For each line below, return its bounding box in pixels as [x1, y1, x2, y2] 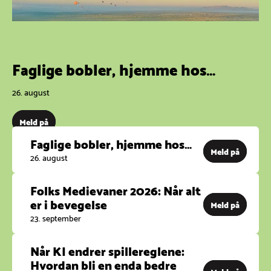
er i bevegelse [30, 194, 107, 215]
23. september [30, 210, 81, 224]
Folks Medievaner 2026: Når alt [30, 180, 201, 201]
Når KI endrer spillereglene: [30, 240, 184, 261]
